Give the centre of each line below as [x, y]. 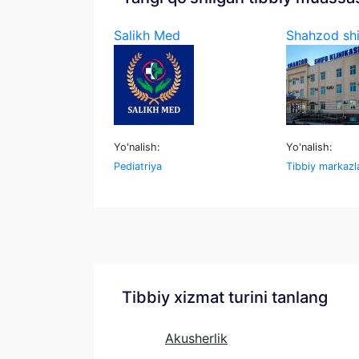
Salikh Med [147, 35]
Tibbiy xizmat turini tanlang [225, 297]
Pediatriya [138, 166]
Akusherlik [196, 338]
